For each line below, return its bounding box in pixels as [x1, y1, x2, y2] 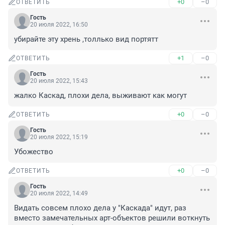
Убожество [14, 147, 53, 157]
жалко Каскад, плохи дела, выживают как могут [14, 91, 187, 100]
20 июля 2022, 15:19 [30, 134, 88, 141]
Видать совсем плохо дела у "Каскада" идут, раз [14, 203, 186, 213]
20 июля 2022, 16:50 [30, 21, 88, 29]
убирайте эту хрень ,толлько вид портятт [14, 35, 158, 44]
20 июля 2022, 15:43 [30, 77, 88, 85]
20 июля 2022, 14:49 [30, 190, 88, 197]
